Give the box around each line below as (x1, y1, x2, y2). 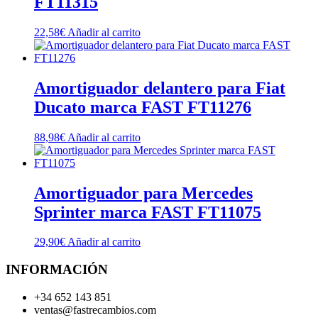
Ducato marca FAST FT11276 (34, 97, 251, 116)
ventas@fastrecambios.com (34, 303, 156, 316)
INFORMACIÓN (6, 262, 108, 278)
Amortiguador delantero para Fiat (34, 78, 285, 97)
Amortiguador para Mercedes (34, 183, 253, 202)
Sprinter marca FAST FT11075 (34, 202, 261, 221)
